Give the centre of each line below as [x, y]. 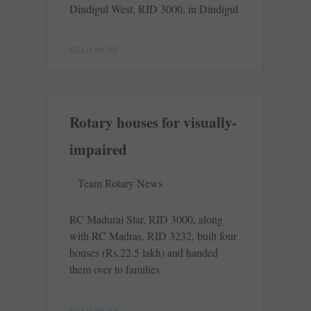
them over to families [115, 269]
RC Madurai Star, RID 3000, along [146, 219]
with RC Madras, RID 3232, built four [153, 236]
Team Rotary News [120, 183]
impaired [98, 150]
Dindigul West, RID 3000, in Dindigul [154, 9]
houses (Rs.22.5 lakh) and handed [144, 253]
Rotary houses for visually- [153, 123]
